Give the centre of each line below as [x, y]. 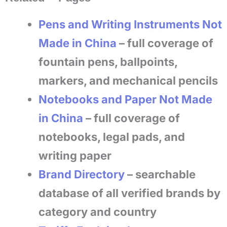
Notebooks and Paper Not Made [125, 99]
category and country [98, 212]
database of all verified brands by [129, 193]
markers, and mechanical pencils [128, 81]
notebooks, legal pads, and [112, 137]
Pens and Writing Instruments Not [130, 24]
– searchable [160, 174]
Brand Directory [82, 174]
